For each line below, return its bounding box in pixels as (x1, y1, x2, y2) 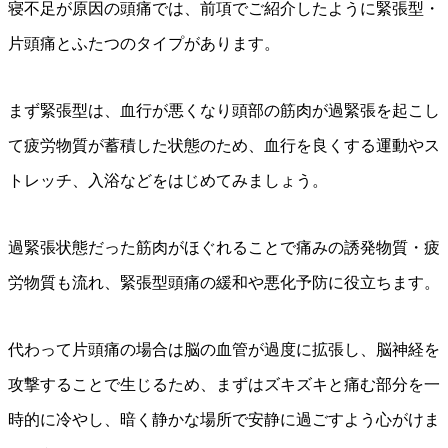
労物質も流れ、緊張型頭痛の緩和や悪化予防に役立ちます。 (8, 274, 440, 292)
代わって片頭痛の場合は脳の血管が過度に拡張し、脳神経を (8, 341, 440, 359)
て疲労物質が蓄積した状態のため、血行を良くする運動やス (8, 137, 440, 155)
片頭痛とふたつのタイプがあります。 (8, 35, 280, 53)
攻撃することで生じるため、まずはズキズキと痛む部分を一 (8, 376, 440, 394)
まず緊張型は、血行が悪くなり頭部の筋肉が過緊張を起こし (8, 102, 440, 120)
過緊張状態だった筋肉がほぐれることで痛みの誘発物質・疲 (8, 239, 440, 257)
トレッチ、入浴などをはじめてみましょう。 (8, 172, 328, 190)
